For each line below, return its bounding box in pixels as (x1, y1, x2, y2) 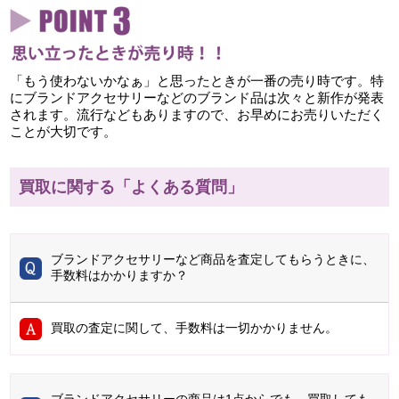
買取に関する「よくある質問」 (19, 178, 244, 197)
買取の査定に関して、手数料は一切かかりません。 (51, 321, 338, 336)
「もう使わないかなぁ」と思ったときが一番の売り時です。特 (10, 73, 385, 89)
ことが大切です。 (10, 124, 118, 140)
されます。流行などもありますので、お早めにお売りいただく (10, 107, 385, 123)
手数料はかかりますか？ (51, 268, 189, 283)
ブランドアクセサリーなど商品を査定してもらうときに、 (51, 252, 376, 267)
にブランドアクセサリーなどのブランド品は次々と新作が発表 (10, 90, 385, 106)
